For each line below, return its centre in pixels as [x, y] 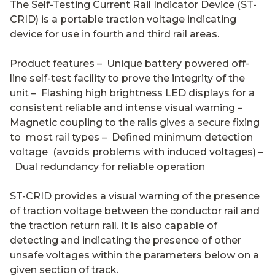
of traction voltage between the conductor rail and [135, 211]
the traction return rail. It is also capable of [114, 225]
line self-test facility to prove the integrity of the [127, 78]
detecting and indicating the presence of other [126, 240]
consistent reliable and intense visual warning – [127, 107]
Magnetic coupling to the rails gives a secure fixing [135, 122]
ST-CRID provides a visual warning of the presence [135, 196]
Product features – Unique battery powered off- [130, 63]
